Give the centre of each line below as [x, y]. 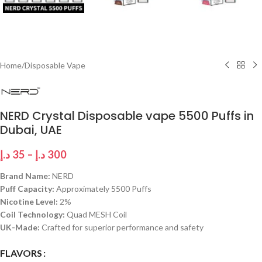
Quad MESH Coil [96, 214]
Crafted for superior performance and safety [122, 227]
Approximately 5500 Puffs [103, 188]
